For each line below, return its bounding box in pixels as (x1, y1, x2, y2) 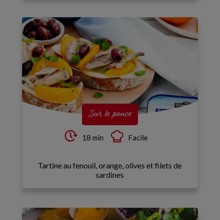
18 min (82, 133, 104, 142)
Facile (128, 133, 148, 142)
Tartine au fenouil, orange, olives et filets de (38, 161, 182, 170)
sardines (96, 170, 124, 179)
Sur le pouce (89, 108, 131, 121)
